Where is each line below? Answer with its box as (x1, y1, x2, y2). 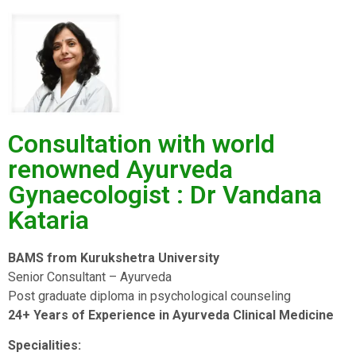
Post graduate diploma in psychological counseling (8, 288, 291, 304)
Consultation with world (8, 128, 275, 159)
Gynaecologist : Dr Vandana (8, 179, 322, 210)
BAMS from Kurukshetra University (8, 250, 219, 265)
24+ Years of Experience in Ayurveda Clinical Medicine (8, 307, 334, 323)
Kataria (8, 204, 89, 235)
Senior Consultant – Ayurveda (8, 269, 172, 284)
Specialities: (8, 338, 81, 354)
